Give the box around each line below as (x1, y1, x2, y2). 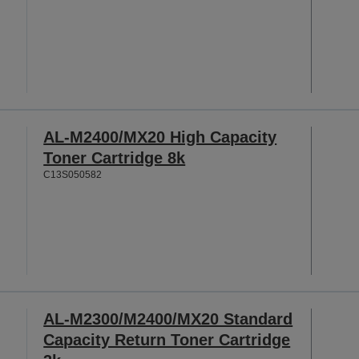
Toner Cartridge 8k (43, 148, 186, 167)
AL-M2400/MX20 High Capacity (43, 127, 277, 146)
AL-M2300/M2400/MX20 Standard (43, 310, 293, 329)
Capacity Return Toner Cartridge (43, 331, 291, 349)
